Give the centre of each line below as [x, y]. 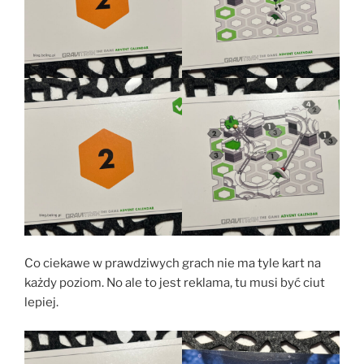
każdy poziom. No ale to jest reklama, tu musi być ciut [175, 283]
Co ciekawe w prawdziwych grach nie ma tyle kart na [173, 264]
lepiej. [41, 303]
